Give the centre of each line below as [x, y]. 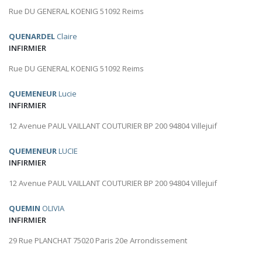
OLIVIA [52, 208]
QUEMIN [25, 208]
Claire [66, 37]
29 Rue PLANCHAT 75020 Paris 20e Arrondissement [98, 241]
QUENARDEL [32, 37]
